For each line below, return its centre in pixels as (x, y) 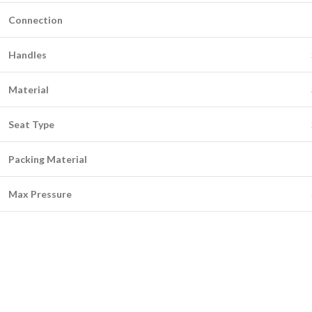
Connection (36, 19)
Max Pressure (40, 194)
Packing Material (48, 159)
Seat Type (31, 124)
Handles (28, 54)
